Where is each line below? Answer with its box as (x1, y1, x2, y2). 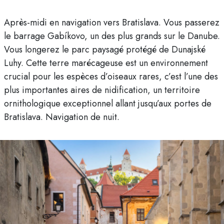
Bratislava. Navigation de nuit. (4, 110, 119, 124)
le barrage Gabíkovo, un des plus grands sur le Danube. (4, 29, 220, 43)
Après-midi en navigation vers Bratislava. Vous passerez (4, 16, 219, 29)
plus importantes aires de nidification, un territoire (4, 83, 200, 97)
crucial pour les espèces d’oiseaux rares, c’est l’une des (4, 70, 218, 83)
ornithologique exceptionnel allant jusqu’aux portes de (4, 97, 211, 110)
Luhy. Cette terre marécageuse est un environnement (4, 56, 208, 70)
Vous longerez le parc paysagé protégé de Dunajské (4, 43, 205, 56)
